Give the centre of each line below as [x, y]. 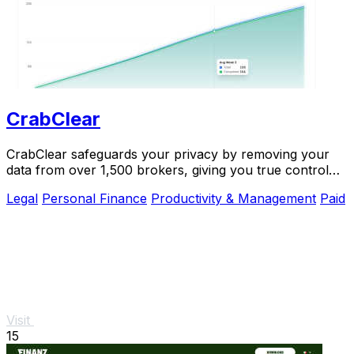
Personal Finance [94, 199]
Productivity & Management [233, 199]
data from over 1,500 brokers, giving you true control [168, 170]
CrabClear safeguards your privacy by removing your [168, 154]
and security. [44, 186]
